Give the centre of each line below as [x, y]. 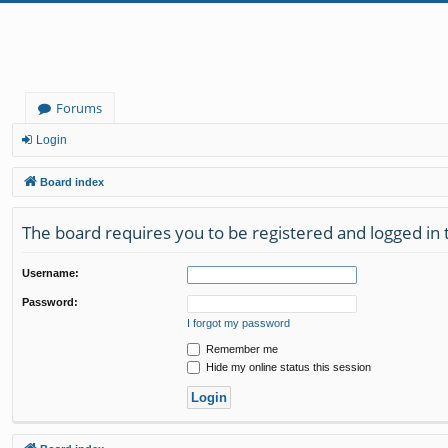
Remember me [240, 348]
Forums [79, 108]
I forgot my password [238, 322]
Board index [72, 182]
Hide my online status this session [287, 366]
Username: [50, 272]
